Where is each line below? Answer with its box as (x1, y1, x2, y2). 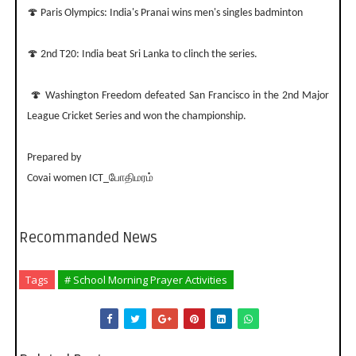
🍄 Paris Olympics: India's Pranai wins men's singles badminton (26, 7, 303, 20)
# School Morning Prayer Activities (64, 273, 227, 288)
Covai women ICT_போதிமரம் (26, 172, 153, 185)
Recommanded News (18, 229, 157, 247)
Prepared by (26, 152, 81, 164)
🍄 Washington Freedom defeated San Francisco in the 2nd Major (26, 90, 330, 103)
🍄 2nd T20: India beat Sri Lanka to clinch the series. (26, 48, 257, 61)
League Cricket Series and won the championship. (26, 110, 246, 123)
